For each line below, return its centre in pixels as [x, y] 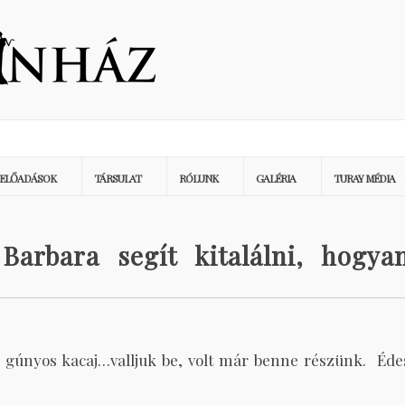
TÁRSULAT [118, 178]
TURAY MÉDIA [364, 178]
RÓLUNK [198, 178]
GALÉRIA [276, 178]
